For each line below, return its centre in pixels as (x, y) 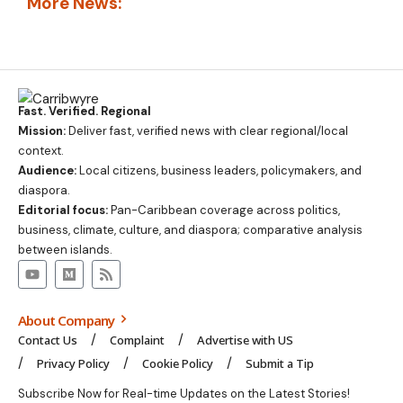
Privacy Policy (73, 364)
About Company (68, 321)
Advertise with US (245, 340)
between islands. (65, 250)
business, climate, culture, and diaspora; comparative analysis (190, 230)
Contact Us (48, 340)
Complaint (137, 340)
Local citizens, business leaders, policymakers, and (219, 171)
